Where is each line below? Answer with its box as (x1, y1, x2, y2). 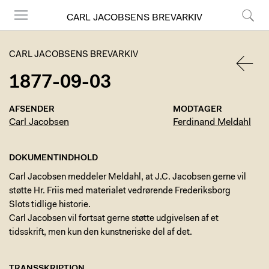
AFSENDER (9, 106, 55, 114)
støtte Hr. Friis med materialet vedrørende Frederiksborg (9, 187, 231, 196)
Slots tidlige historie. (9, 201, 91, 210)
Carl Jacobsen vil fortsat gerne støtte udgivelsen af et (9, 214, 219, 223)
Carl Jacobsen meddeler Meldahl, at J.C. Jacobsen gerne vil (9, 173, 246, 182)
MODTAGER (173, 106, 222, 114)
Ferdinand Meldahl (173, 118, 251, 127)
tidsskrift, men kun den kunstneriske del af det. (9, 228, 192, 237)
